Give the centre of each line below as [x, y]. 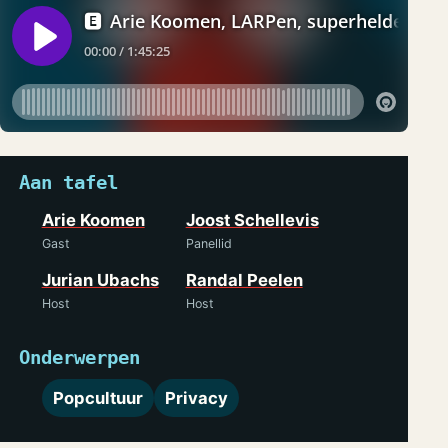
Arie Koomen [93, 220]
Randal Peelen [244, 280]
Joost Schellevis [252, 220]
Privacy [197, 397]
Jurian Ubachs [100, 280]
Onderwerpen [80, 358]
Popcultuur [97, 397]
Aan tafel [69, 183]
